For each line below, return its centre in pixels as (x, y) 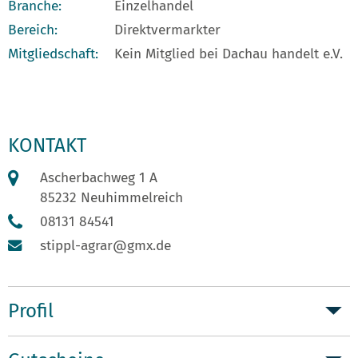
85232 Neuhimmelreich (111, 197)
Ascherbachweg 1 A (99, 177)
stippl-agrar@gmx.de (105, 245)
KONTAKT (47, 145)
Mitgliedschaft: (53, 54)
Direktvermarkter (167, 30)
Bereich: (33, 30)
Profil (31, 310)
